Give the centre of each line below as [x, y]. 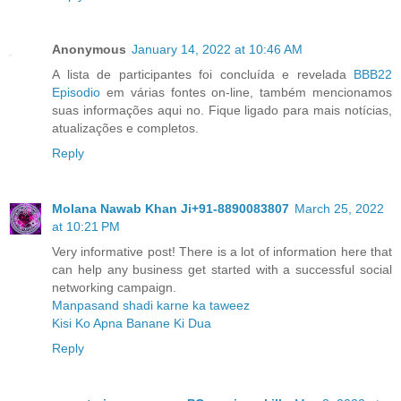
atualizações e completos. [125, 128]
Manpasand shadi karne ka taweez [151, 306]
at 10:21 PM [86, 227]
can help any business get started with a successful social [222, 270]
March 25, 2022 [339, 209]
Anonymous [89, 50]
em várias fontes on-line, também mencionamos [246, 93]
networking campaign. [114, 288]
